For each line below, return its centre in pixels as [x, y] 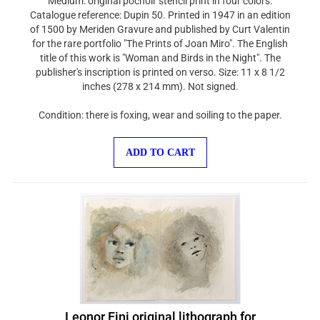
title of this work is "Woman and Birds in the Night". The [160, 51]
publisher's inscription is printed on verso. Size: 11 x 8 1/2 [160, 65]
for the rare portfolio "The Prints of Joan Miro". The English [160, 36]
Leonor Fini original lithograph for [160, 310]
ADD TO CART [160, 145]
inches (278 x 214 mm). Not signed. [160, 79]
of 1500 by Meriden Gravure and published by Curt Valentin [160, 22]
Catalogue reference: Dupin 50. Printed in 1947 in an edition [160, 8]
